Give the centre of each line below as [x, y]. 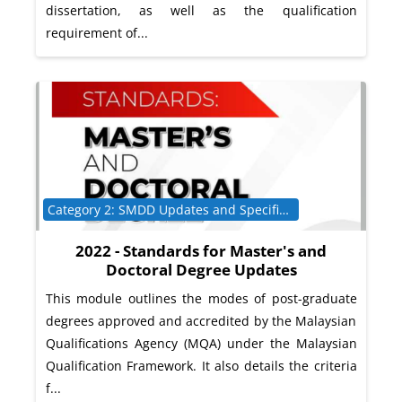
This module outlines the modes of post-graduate [201, 298]
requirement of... [96, 33]
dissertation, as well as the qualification [201, 11]
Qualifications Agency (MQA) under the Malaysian [201, 343]
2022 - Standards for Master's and [201, 251]
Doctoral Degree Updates [201, 270]
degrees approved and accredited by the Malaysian [201, 320]
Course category [91, 209]
